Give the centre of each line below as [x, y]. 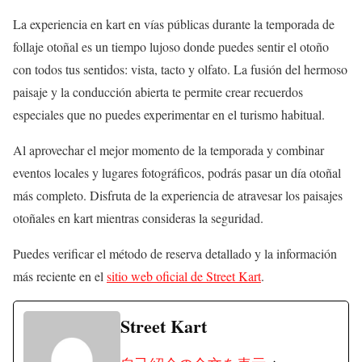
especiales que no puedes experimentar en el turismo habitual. [169, 115]
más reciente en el [60, 276]
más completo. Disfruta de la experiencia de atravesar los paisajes [178, 196]
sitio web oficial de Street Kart [184, 276]
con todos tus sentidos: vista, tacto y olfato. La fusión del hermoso [180, 69]
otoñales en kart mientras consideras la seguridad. [138, 218]
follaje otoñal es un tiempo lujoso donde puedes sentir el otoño [171, 47]
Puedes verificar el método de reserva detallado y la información [175, 254]
